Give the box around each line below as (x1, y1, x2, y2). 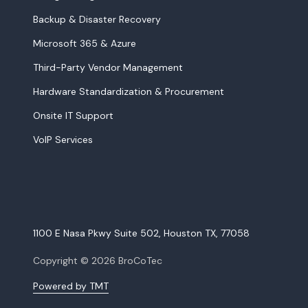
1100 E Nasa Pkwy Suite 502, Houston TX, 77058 (33, 227, 250, 239)
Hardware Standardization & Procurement (33, 85, 224, 98)
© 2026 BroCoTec (78, 254, 162, 267)
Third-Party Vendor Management (33, 61, 183, 74)
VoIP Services (33, 133, 93, 146)
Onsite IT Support (33, 109, 113, 122)
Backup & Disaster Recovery (33, 13, 161, 25)
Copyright (33, 254, 78, 267)
